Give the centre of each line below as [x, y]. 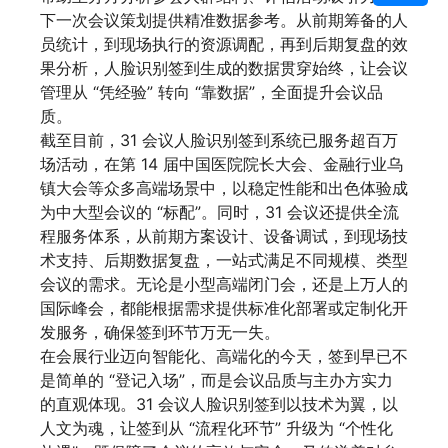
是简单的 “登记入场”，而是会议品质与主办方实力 [216, 380]
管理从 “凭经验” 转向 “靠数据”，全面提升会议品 [211, 92]
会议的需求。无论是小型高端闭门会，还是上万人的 [224, 284]
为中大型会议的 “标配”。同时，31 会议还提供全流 [219, 212]
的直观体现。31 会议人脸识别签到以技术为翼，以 [219, 404]
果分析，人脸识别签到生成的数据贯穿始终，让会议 [224, 68]
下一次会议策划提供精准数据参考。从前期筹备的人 [224, 20]
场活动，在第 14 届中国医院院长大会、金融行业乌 [221, 164]
